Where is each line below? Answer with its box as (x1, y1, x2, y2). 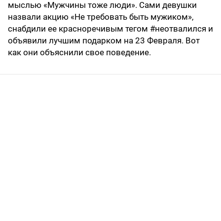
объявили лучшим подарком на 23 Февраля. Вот (8, 36, 200, 46)
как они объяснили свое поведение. (8, 47, 151, 58)
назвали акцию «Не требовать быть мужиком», (8, 12, 193, 22)
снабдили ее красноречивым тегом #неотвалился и (8, 24, 213, 34)
